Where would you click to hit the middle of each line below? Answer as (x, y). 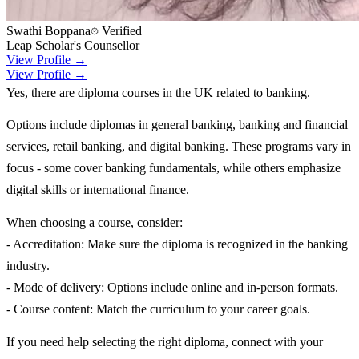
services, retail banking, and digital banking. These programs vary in (179, 147)
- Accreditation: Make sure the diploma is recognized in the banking (177, 244)
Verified (120, 30)
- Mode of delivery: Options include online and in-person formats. (172, 288)
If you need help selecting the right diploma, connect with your (165, 341)
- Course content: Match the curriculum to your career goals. (158, 309)
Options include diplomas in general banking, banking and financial (177, 125)
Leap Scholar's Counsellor (73, 45)
